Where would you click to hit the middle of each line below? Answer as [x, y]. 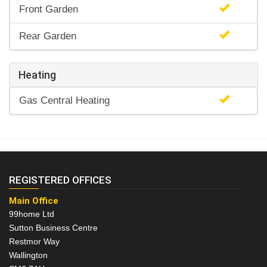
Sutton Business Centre [53, 228]
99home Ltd [32, 214]
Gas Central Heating [64, 101]
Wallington [28, 255]
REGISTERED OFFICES [60, 180]
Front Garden [49, 10]
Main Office [34, 201]
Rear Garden [48, 36]
